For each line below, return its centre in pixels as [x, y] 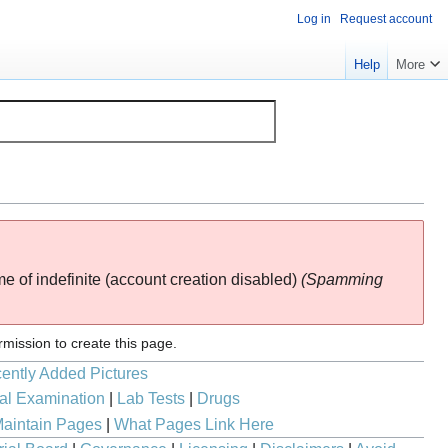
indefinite [69, 279]
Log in [314, 19]
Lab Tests [150, 398]
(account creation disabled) [201, 279]
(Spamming [342, 279]
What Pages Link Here [193, 424]
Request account [386, 19]
